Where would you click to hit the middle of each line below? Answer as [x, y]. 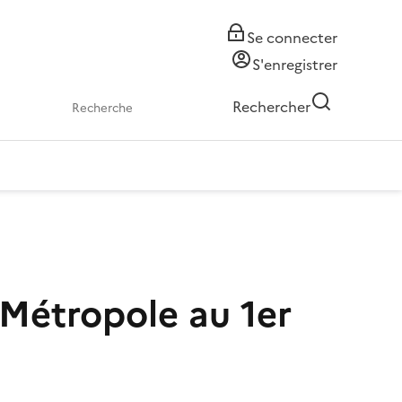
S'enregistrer [295, 65]
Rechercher [271, 107]
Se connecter [292, 38]
